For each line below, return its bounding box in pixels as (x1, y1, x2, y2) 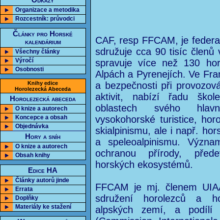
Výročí (15, 57, 33, 64)
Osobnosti (15, 66, 44, 73)
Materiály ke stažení (15, 203, 71, 210)
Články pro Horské (13, 30, 73, 38)
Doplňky (15, 194, 38, 201)
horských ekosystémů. (95, 159, 193, 170)
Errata (15, 186, 33, 192)
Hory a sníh (25, 133, 61, 140)
